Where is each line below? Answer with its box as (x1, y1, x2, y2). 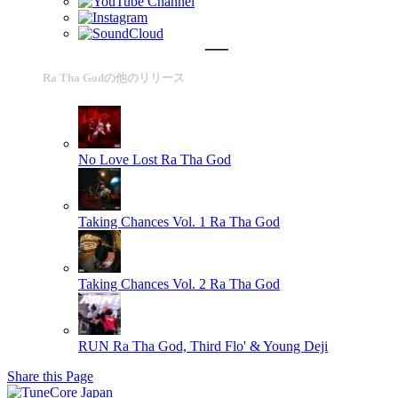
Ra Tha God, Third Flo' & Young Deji (113, 338, 328, 354)
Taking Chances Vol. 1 (78, 214, 206, 229)
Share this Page (7, 369, 93, 384)
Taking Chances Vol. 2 (78, 276, 206, 291)
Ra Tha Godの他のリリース (43, 70, 185, 84)
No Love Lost (78, 152, 157, 167)
